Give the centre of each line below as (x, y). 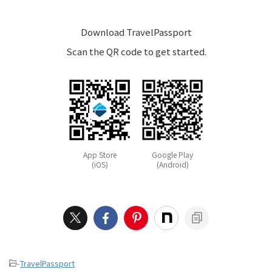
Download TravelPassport (136, 32)
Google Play (172, 155)
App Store (100, 155)
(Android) (172, 165)
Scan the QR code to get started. (136, 52)
